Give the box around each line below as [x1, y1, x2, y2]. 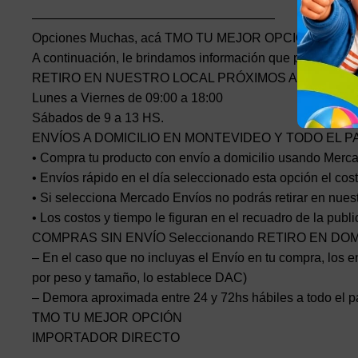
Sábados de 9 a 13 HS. [32, 111, 164, 125]
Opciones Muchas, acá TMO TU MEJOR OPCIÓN [32, 31, 315, 46]
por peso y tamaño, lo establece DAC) [32, 271, 247, 285]
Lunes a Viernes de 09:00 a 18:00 [32, 91, 223, 105]
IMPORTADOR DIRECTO [32, 331, 180, 345]
